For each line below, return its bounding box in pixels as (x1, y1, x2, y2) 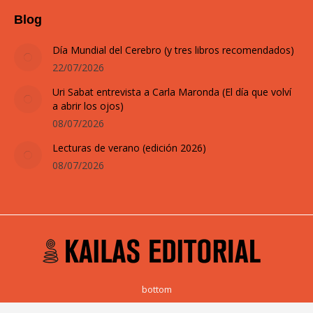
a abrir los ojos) (52, 99, 124, 112)
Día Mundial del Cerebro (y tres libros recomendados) (52, 43, 294, 57)
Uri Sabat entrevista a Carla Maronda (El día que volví (52, 85, 291, 99)
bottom (141, 283, 172, 296)
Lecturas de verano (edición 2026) (52, 140, 206, 154)
